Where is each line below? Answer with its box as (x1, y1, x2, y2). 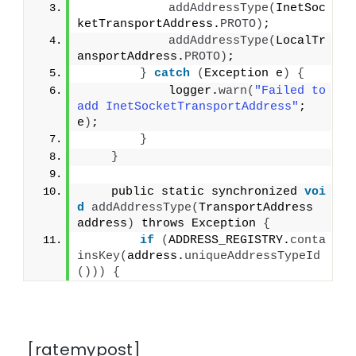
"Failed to (254, 84, 327, 99)
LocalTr (276, 34, 327, 48)
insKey (77, 250, 121, 264)
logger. (83, 84, 219, 99)
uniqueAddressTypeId (184, 250, 321, 264)
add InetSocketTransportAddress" (77, 100, 300, 114)
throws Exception (134, 217, 264, 231)
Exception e (204, 67, 284, 81)
